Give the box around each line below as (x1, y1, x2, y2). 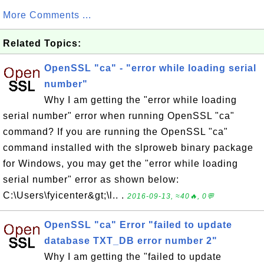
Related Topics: (3, 38, 81, 48)
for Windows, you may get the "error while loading (3, 159, 238, 169)
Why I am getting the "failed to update (44, 252, 222, 262)
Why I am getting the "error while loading (44, 95, 237, 105)
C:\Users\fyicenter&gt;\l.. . (3, 190, 124, 200)
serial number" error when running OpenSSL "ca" (3, 111, 235, 121)
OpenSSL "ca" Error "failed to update (44, 220, 232, 230)
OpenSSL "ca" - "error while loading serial (44, 63, 256, 73)
